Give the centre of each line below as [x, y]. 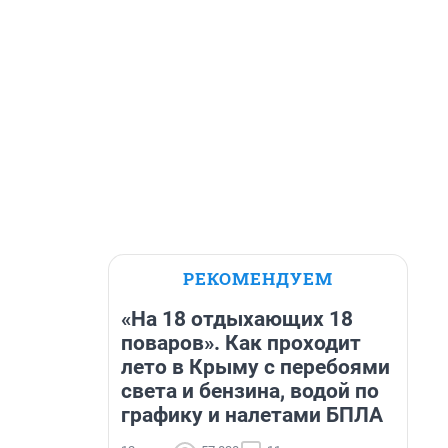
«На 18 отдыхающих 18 [237, 319]
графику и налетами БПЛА [252, 415]
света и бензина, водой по [250, 391]
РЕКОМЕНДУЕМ [258, 278]
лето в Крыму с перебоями [255, 367]
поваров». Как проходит [241, 343]
